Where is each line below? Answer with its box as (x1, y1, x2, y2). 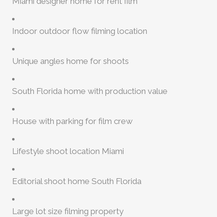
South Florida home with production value (12, 86, 168, 96)
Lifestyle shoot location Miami (12, 146, 124, 156)
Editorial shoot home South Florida (12, 176, 141, 186)
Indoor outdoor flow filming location (12, 26, 147, 36)
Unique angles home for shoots (12, 56, 129, 66)
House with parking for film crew (12, 116, 133, 126)
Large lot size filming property (12, 206, 124, 216)
